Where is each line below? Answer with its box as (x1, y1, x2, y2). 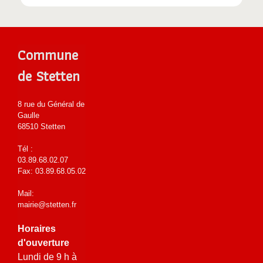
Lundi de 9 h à (18, 251, 77, 262)
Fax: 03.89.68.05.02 (18, 166, 86, 176)
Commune (18, 43, 78, 66)
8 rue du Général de (18, 99, 85, 109)
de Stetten (18, 64, 80, 87)
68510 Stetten (18, 122, 65, 131)
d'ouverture (18, 237, 69, 248)
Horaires (18, 223, 56, 234)
